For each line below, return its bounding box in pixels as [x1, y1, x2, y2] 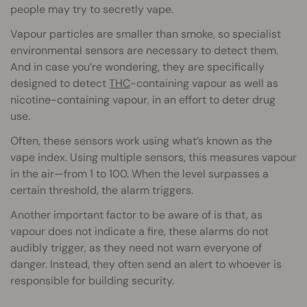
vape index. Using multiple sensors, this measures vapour [10, 150, 297, 165]
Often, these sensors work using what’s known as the [10, 134, 272, 149]
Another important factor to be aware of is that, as [10, 208, 262, 223]
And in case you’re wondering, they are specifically [10, 60, 265, 75]
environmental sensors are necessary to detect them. [10, 43, 278, 58]
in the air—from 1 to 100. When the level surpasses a [10, 167, 269, 182]
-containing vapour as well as [130, 76, 278, 91]
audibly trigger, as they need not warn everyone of [10, 241, 262, 256]
